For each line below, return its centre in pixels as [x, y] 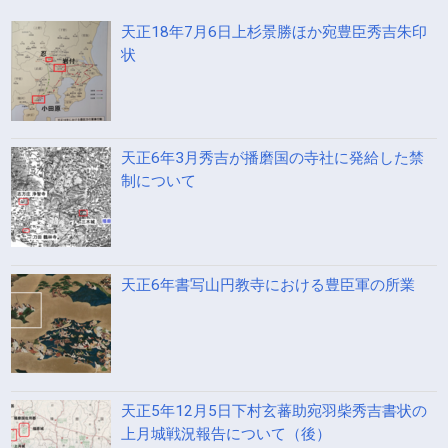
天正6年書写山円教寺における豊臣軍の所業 [268, 285]
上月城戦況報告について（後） [226, 434]
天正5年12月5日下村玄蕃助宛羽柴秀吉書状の [274, 411]
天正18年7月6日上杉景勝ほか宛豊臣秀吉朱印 [274, 31]
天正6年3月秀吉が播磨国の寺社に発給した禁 [272, 158]
